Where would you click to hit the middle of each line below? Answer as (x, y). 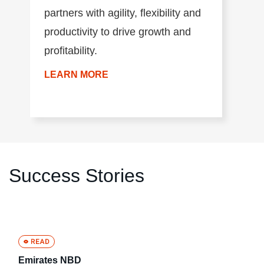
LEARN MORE (77, 74)
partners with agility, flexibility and (123, 13)
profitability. (71, 50)
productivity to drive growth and (118, 32)
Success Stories (77, 175)
